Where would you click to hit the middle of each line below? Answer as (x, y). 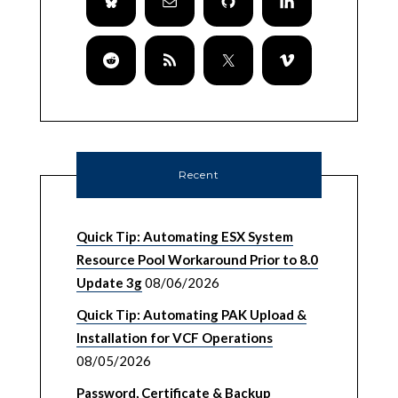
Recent (199, 175)
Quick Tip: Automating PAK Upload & (191, 315)
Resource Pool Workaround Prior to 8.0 (197, 260)
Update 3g (109, 283)
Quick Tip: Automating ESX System (184, 237)
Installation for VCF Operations (174, 338)
